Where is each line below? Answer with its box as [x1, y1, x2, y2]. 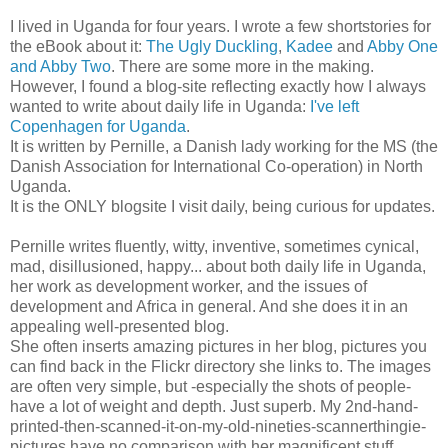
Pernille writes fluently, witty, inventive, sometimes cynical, [10, 237, 419, 255]
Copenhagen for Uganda [10, 117, 186, 135]
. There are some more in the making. [111, 57, 374, 75]
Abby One [367, 37, 438, 55]
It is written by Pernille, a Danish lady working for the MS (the [10, 137, 438, 155]
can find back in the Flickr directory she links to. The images [10, 357, 431, 375]
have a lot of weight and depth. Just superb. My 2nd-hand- [10, 397, 418, 415]
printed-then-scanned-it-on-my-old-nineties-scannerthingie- [10, 417, 426, 435]
